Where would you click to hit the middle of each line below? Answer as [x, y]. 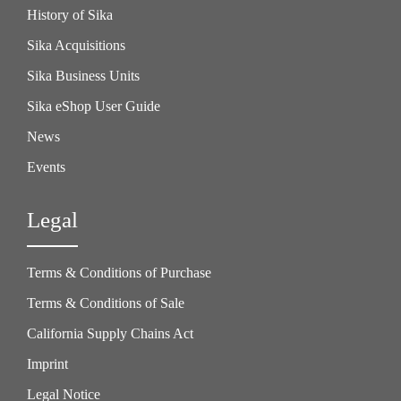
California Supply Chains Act [110, 334]
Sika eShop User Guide [94, 107]
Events [46, 167]
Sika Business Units [83, 76]
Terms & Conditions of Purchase [119, 273]
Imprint [47, 364]
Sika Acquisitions [76, 46]
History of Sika [70, 15]
